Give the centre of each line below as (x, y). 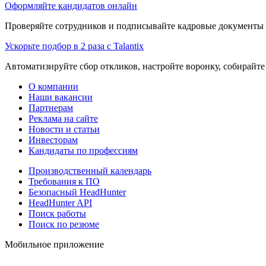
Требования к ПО (64, 181)
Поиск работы (57, 213)
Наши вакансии (61, 97)
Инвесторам (53, 140)
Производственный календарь (90, 170)
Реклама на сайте (63, 118)
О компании (53, 86)
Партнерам (51, 107)
